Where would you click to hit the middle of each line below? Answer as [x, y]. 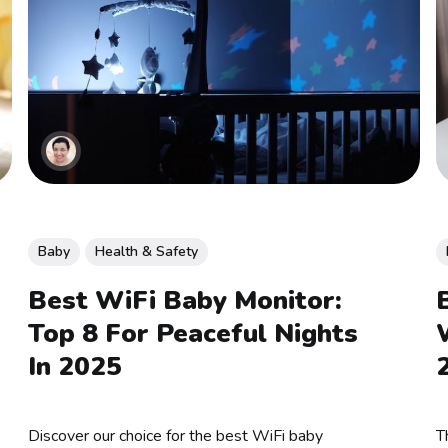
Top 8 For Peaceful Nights [192, 334]
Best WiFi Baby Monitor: [184, 301]
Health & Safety [146, 251]
